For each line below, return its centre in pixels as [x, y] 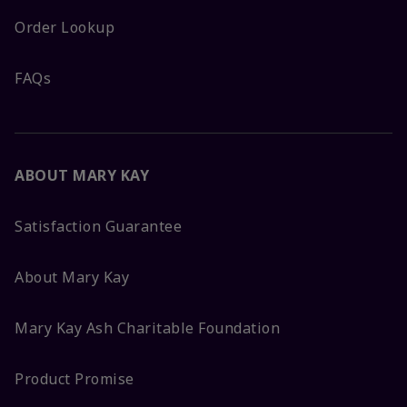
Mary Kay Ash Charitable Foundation [147, 328]
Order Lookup [65, 28]
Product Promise [74, 379]
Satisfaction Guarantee [98, 227]
